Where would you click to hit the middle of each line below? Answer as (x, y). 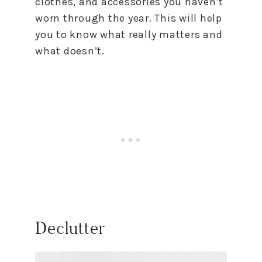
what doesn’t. (70, 51)
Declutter (70, 228)
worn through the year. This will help (129, 18)
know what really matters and (145, 34)
